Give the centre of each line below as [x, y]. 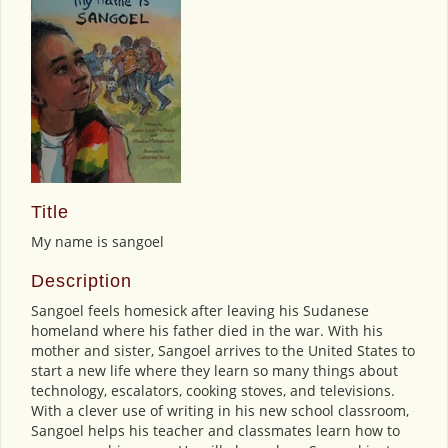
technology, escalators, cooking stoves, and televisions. [213, 390]
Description [81, 280]
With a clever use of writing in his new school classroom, [220, 410]
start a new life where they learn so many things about [214, 370]
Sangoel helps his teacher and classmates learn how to [215, 430]
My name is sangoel [97, 241]
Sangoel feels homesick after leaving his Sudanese [200, 310]
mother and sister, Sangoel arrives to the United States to [223, 350]
